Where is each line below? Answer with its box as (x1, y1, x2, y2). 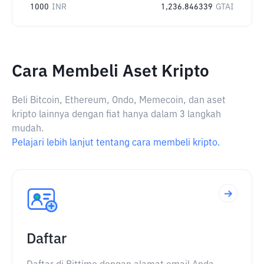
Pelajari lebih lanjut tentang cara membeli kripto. (12, 138, 220, 148)
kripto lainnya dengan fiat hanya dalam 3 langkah (12, 110, 221, 120)
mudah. (12, 124, 44, 134)
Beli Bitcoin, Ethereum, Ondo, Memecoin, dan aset (12, 96, 226, 105)
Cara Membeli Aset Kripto (12, 64, 209, 80)
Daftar (27, 232, 67, 246)
